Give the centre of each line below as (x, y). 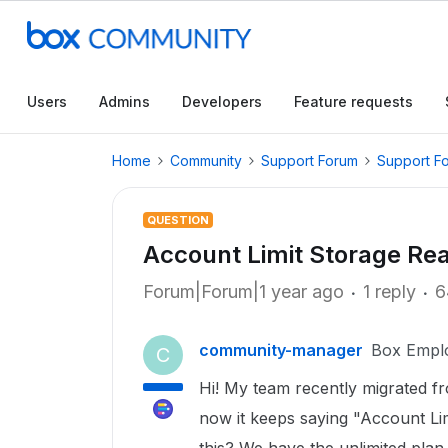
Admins (124, 101)
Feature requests (353, 101)
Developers (222, 101)
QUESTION (178, 220)
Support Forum (309, 160)
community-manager (281, 350)
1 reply (389, 291)
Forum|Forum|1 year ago (243, 291)
